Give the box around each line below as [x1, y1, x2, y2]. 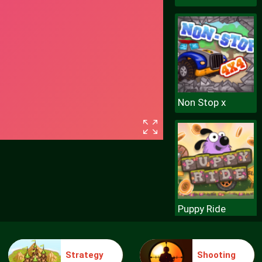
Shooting [197, 249, 236, 260]
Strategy [65, 249, 104, 260]
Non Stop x [177, 96, 226, 108]
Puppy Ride [177, 203, 226, 215]
